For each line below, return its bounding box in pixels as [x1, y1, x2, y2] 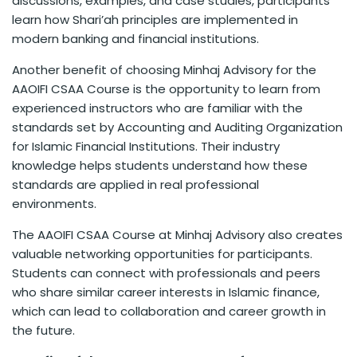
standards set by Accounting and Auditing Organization [12, 118, 343, 135]
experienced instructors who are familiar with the [12, 99, 303, 116]
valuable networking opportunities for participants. [12, 245, 312, 262]
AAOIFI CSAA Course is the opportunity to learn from [12, 80, 320, 97]
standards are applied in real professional [12, 175, 259, 193]
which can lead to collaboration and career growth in [12, 302, 326, 320]
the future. [12, 321, 75, 339]
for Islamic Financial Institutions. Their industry [12, 137, 280, 155]
